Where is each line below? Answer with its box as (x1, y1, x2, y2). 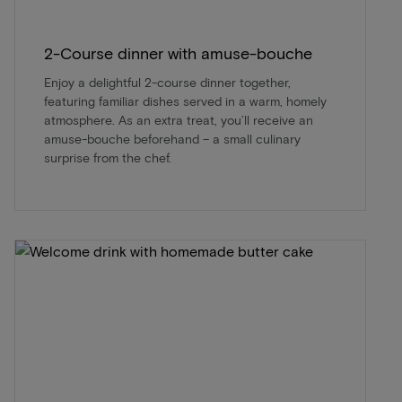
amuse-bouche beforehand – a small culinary (44, 131, 301, 146)
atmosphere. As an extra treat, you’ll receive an (44, 112, 313, 127)
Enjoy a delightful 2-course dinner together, (44, 74, 291, 90)
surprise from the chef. (44, 150, 171, 165)
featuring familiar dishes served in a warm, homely (44, 93, 327, 109)
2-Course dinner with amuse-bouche (44, 43, 312, 63)
